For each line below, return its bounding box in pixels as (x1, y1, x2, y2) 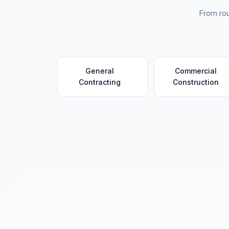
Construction (173, 78, 219, 86)
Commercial (175, 66, 217, 75)
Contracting (78, 78, 121, 86)
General (85, 66, 114, 75)
